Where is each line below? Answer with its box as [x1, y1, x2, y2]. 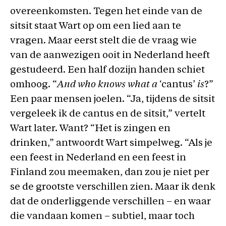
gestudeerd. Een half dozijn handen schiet [10, 65, 205, 75]
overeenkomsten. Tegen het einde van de [10, 7, 202, 17]
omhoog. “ [10, 80, 57, 90]
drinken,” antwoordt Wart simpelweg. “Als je [10, 138, 212, 148]
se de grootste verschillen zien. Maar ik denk [10, 182, 215, 192]
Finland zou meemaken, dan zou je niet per [10, 167, 209, 178]
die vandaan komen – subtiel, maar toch [10, 211, 195, 221]
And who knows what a [57, 80, 157, 90]
